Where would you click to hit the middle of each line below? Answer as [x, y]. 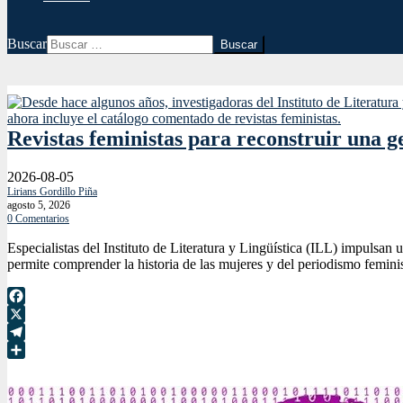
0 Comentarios [38, 218]
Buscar [27, 44]
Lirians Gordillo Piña [52, 191]
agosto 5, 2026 [39, 205]
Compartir [36, 367]
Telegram [34, 349]
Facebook [35, 313]
